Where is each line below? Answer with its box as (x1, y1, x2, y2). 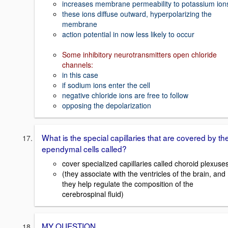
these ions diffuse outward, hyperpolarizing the (62, 9, 212, 19)
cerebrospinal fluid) (62, 188, 124, 199)
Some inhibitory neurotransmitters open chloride (62, 49, 217, 60)
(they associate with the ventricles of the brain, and (62, 168, 225, 179)
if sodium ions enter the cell (62, 80, 150, 90)
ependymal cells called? (42, 143, 127, 154)
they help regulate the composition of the (62, 178, 193, 189)
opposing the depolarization (62, 100, 151, 110)
